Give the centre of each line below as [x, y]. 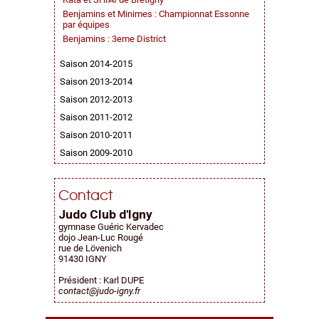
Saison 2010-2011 [96, 135]
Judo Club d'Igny [105, 214]
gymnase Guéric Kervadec [111, 227]
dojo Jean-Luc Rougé [101, 237]
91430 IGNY [83, 259]
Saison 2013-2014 [96, 82]
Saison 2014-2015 [96, 64]
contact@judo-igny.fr [99, 291]
